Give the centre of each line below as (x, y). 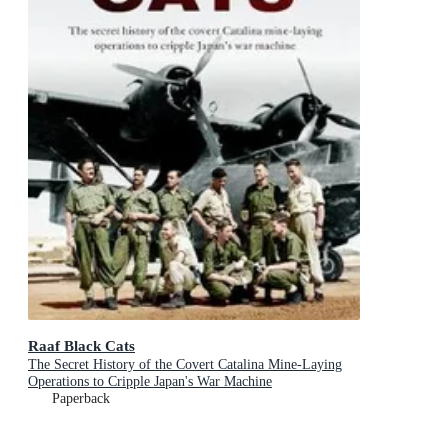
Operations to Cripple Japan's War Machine (150, 382)
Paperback (81, 399)
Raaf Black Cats (81, 346)
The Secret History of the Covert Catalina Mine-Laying (185, 365)
